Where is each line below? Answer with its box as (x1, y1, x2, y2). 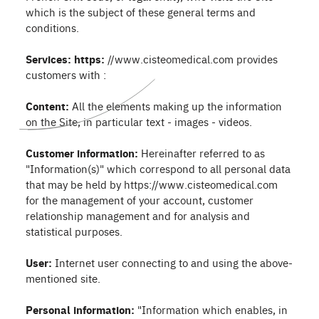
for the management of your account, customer (26, 192, 253, 207)
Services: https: (26, 51, 105, 66)
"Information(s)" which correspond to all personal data (26, 161, 291, 176)
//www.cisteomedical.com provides (105, 51, 278, 66)
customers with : (26, 67, 106, 82)
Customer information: (26, 145, 138, 160)
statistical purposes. (26, 224, 122, 239)
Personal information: (26, 302, 135, 317)
